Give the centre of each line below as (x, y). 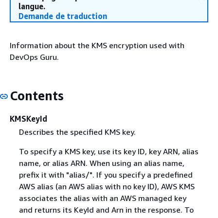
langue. (32, 6)
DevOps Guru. (34, 57)
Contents (37, 96)
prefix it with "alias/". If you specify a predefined (106, 174)
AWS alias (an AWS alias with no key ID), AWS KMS (107, 186)
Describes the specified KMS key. (77, 132)
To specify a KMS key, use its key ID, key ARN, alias (109, 151)
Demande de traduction (63, 16)
